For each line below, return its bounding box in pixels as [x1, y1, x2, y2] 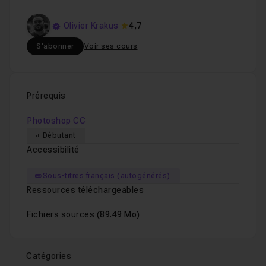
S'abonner [36, 42, 74, 50]
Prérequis [27, 91, 66, 100]
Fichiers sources [27, 210, 97, 219]
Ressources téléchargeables [27, 185, 144, 195]
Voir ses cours [84, 42, 138, 50]
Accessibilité [27, 145, 80, 154]
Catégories [26, 251, 71, 261]
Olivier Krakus [63, 20, 119, 30]
